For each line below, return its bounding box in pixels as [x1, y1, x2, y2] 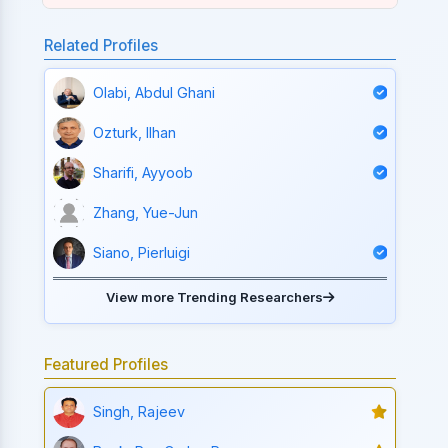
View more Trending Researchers [106, 288, 324, 305]
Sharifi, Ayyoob [93, 164, 194, 182]
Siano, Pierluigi [93, 244, 191, 262]
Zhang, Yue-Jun [93, 204, 199, 222]
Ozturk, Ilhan [93, 124, 177, 142]
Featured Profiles [44, 354, 169, 374]
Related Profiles [44, 35, 159, 55]
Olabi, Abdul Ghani [93, 84, 216, 102]
